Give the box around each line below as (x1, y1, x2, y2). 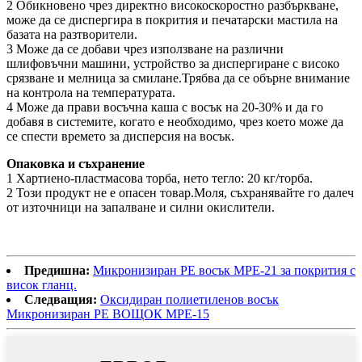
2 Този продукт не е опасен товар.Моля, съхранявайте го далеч (6, 185, 354, 200)
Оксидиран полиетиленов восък (100, 292, 279, 306)
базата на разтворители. (6, 27, 137, 41)
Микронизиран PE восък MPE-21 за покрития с (93, 263, 356, 277)
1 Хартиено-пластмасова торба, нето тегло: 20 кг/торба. (6, 170, 313, 185)
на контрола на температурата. (6, 85, 175, 99)
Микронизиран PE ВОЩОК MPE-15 (6, 306, 209, 321)
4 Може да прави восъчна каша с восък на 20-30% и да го (6, 99, 323, 114)
